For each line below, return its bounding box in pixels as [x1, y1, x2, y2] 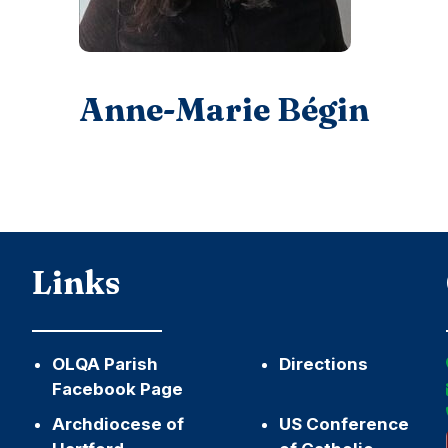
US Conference [278, 414, 409, 435]
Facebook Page [52, 379, 184, 400]
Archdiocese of [52, 414, 185, 435]
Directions [278, 354, 368, 375]
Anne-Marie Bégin [79, 89, 369, 129]
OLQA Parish [52, 354, 159, 375]
